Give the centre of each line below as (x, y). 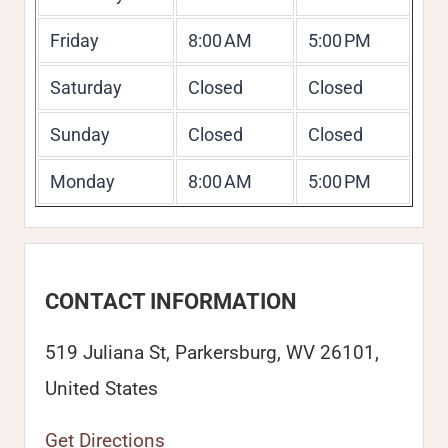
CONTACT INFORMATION (171, 301)
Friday (74, 40)
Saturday (85, 87)
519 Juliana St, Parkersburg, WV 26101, (212, 352)
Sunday (79, 134)
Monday (82, 181)
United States (101, 388)
